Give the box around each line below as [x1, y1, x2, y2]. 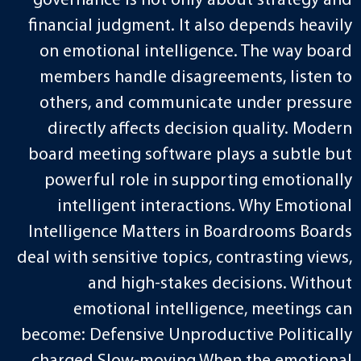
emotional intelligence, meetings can [73, 301, 352, 319]
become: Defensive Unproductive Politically [20, 327, 352, 345]
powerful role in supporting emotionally [44, 172, 352, 190]
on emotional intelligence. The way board [39, 44, 352, 61]
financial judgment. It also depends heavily [27, 18, 352, 35]
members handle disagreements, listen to [39, 69, 352, 87]
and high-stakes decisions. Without [87, 276, 352, 293]
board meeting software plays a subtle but [27, 147, 352, 164]
